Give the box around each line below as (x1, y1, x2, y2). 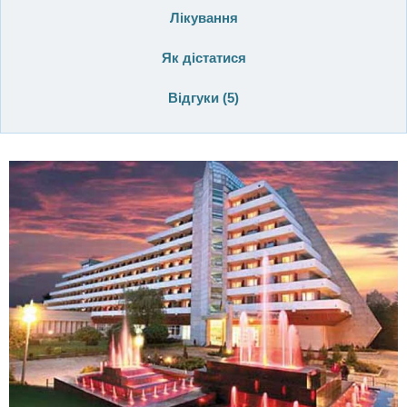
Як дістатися (161, 50, 246, 65)
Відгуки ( (168, 90, 227, 105)
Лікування (169, 10, 238, 25)
